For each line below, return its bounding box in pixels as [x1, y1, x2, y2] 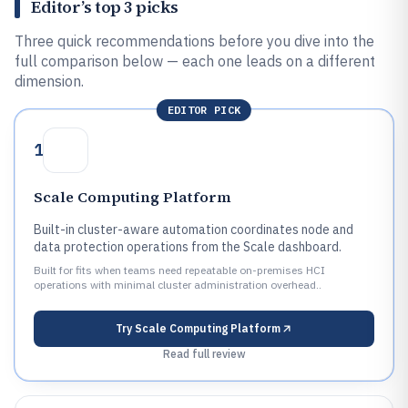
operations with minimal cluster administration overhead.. [34, 278, 321, 291]
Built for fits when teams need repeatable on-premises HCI [34, 263, 325, 277]
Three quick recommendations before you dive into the [15, 32, 374, 50]
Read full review [162, 347, 246, 361]
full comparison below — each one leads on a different [15, 52, 375, 70]
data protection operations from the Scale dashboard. [34, 239, 342, 255]
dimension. [15, 72, 84, 90]
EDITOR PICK [167, 103, 241, 117]
